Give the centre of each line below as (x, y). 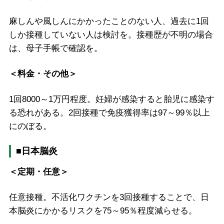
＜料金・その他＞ (43, 74)
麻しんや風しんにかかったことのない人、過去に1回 (109, 21)
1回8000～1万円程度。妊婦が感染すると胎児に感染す (111, 99)
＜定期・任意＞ (38, 171)
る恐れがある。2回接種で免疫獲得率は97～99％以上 (109, 112)
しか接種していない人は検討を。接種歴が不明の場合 (111, 35)
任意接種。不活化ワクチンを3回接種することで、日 (109, 197)
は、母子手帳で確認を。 (55, 48)
